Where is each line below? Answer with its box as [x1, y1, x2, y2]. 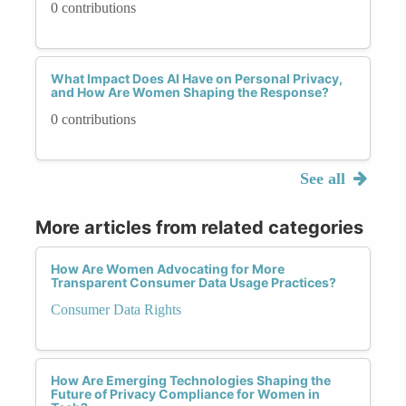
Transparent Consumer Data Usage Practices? [51, 274, 336, 290]
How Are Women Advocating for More [51, 260, 285, 276]
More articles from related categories [35, 216, 363, 238]
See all [299, 169, 350, 188]
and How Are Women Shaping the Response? [51, 83, 329, 100]
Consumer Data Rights [51, 301, 181, 317]
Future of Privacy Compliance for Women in [51, 385, 320, 401]
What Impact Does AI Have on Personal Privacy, [51, 70, 343, 86]
